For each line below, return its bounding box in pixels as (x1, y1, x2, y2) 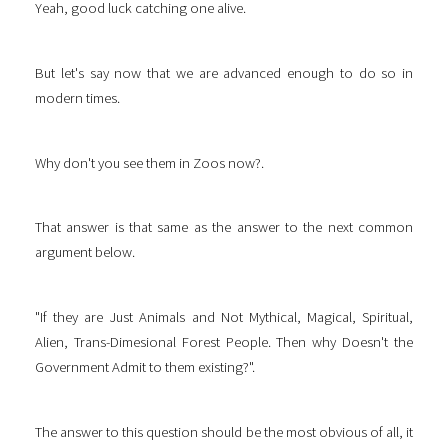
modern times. (35, 89, 123, 108)
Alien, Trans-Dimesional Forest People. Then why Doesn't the (35, 333, 413, 352)
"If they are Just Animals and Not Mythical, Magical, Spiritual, (35, 308, 413, 327)
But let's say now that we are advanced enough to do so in (35, 64, 413, 83)
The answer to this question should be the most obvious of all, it (35, 422, 413, 441)
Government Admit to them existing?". (35, 358, 255, 377)
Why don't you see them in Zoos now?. (35, 153, 264, 172)
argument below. (35, 243, 135, 262)
